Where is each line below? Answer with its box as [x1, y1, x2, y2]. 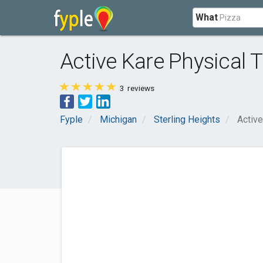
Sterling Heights [154, 114, 220, 125]
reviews [126, 83, 154, 93]
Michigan [100, 114, 137, 125]
